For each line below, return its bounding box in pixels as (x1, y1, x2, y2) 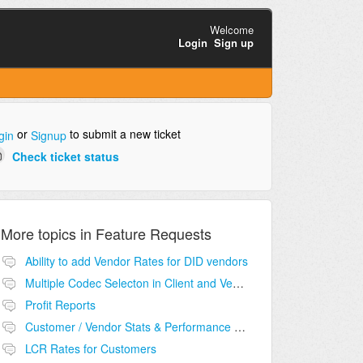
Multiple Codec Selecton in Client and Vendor (232, 275, 244, 292)
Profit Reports (24, 297, 96, 314)
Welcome (209, 21, 254, 37)
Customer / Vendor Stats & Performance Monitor (233, 318, 246, 335)
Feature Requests (95, 223, 211, 245)
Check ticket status (11, 147, 119, 164)
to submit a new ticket (66, 126, 181, 143)
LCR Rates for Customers (24, 340, 156, 357)
